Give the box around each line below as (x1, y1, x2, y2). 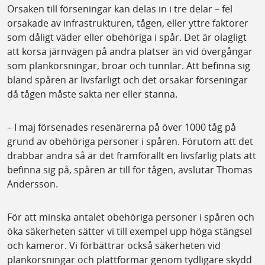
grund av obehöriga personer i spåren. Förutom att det (7, 134, 253, 148)
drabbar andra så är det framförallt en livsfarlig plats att (7, 148, 256, 162)
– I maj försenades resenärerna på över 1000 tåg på (7, 120, 236, 134)
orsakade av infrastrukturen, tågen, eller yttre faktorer (7, 16, 248, 30)
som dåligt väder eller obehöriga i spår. (7, 30, 182, 44)
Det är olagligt (184, 30, 247, 44)
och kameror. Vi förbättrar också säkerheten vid (7, 238, 221, 252)
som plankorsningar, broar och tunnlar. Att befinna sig (7, 59, 250, 72)
